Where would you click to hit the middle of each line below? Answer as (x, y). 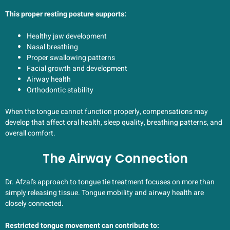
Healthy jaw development (67, 36)
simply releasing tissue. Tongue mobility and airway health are (104, 193)
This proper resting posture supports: (66, 14)
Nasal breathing (52, 47)
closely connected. (34, 203)
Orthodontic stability (60, 90)
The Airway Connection (115, 158)
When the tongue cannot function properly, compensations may (107, 112)
